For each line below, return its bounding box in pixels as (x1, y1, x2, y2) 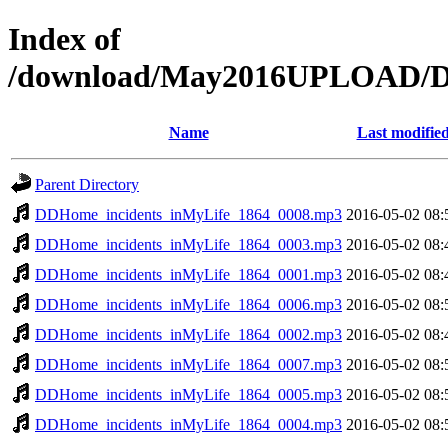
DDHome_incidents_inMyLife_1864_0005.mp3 (35, 385, 342, 403)
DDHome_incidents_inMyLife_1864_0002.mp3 (35, 325, 342, 343)
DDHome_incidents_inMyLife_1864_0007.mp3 (35, 355, 342, 373)
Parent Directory (35, 175, 139, 193)
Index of (8, 21, 121, 58)
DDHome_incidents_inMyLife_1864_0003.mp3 (35, 235, 342, 253)
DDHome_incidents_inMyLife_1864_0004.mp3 (35, 415, 342, 433)
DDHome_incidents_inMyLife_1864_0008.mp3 (35, 205, 342, 223)
